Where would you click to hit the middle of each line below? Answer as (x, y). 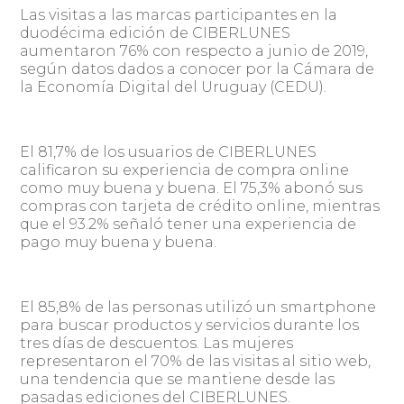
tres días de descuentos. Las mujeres (157, 343)
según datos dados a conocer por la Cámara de (197, 69)
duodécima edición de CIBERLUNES (156, 33)
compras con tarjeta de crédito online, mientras (200, 206)
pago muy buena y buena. (119, 242)
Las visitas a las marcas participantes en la (179, 15)
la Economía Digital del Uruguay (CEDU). (174, 87)
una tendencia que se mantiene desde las (178, 379)
